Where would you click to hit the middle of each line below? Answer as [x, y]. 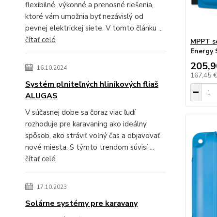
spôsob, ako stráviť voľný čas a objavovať [93, 136]
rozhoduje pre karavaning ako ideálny [86, 124]
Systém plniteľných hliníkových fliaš [92, 84]
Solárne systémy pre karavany [81, 203]
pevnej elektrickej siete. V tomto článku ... [94, 28]
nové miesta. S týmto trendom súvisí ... [90, 147]
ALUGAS [41, 96]
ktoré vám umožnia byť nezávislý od [84, 16]
